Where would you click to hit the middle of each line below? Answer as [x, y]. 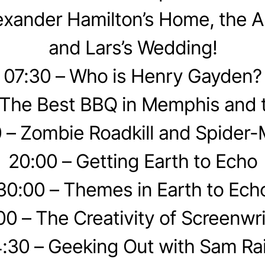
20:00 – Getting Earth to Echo [132, 161]
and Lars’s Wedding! [132, 48]
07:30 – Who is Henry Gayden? [132, 76]
